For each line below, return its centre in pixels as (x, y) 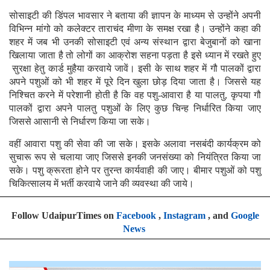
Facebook (136, 215)
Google (245, 215)
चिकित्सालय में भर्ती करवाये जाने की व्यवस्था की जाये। (102, 183)
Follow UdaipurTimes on (64, 215)
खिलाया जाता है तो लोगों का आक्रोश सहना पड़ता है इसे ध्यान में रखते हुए (135, 55)
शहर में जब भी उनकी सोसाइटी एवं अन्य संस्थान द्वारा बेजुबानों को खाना (135, 42)
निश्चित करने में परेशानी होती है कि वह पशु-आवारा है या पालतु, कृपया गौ (135, 95)
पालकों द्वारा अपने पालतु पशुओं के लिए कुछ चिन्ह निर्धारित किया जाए (135, 108)
